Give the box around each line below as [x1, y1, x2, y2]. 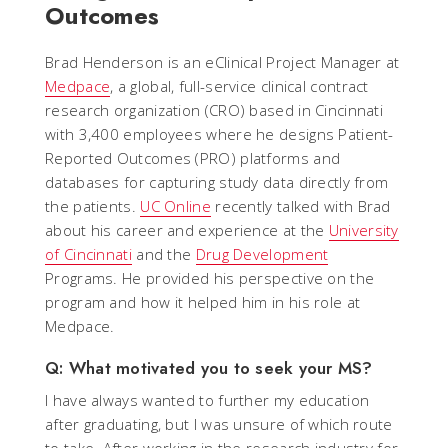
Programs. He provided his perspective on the [45, 268, 375, 289]
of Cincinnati [45, 244, 132, 265]
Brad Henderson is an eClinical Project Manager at [45, 52, 400, 73]
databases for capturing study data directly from [45, 172, 389, 193]
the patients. [45, 196, 141, 217]
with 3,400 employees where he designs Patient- [45, 124, 394, 145]
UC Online [140, 196, 211, 217]
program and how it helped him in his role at [45, 292, 361, 313]
